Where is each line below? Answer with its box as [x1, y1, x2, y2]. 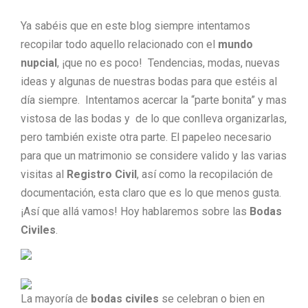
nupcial [21, 56, 57, 69]
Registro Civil [67, 168, 137, 181]
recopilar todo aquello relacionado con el [21, 38, 218, 51]
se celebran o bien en [159, 292, 265, 306]
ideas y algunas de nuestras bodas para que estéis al [21, 75, 277, 88]
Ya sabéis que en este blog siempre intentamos [21, 19, 250, 32]
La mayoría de [21, 292, 91, 306]
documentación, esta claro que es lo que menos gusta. [21, 186, 281, 199]
